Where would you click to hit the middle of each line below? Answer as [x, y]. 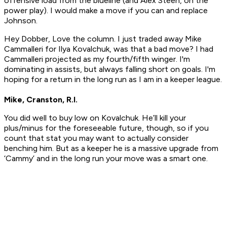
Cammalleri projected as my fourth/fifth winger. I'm [97, 59]
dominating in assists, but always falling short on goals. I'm [110, 69]
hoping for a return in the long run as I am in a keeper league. [113, 80]
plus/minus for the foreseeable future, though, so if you [106, 128]
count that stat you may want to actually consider [96, 138]
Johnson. [21, 21]
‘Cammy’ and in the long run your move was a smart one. [106, 159]
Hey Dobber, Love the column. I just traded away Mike [103, 39]
